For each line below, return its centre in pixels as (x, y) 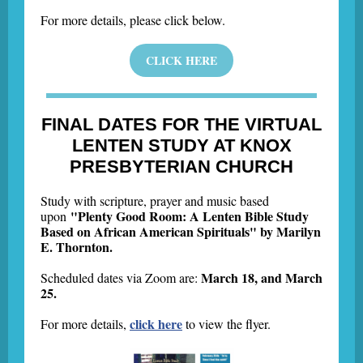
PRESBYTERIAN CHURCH (181, 167)
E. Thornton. (77, 247)
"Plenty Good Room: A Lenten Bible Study (190, 216)
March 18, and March (260, 278)
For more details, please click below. (133, 20)
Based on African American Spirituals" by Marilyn (181, 231)
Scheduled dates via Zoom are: (119, 278)
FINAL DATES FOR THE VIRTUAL (181, 124)
